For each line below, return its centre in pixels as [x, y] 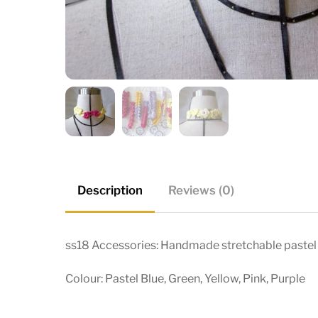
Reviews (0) [202, 191]
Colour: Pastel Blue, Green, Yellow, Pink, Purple [185, 278]
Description [110, 191]
